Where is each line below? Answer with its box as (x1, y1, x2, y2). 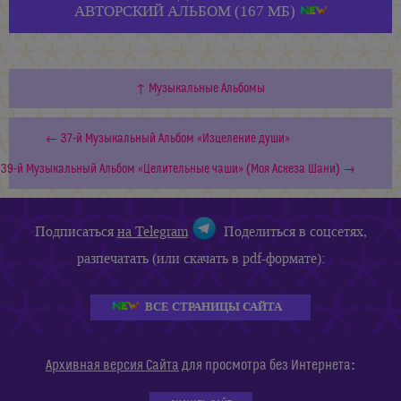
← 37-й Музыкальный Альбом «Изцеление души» (46, 132, 290, 147)
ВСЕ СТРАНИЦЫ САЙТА (145, 299, 282, 315)
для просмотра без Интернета (179, 357, 351, 374)
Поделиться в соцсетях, (216, 221, 367, 241)
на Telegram (116, 221, 188, 241)
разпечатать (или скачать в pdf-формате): (76, 249, 325, 269)
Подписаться (34, 221, 117, 241)
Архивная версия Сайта (46, 357, 179, 374)
